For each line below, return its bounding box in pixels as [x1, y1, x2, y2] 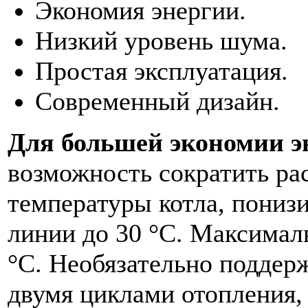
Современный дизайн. [35, 86, 280, 115]
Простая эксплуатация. [35, 56, 288, 85]
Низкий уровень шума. [35, 25, 287, 55]
